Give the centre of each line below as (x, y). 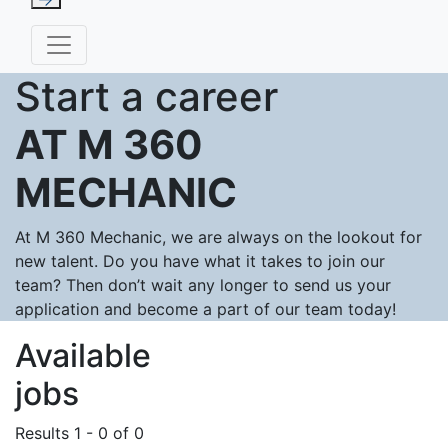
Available (83, 355)
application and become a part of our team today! (205, 309)
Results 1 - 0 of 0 (79, 433)
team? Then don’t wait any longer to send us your (203, 285)
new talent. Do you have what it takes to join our (200, 261)
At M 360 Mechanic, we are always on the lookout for (218, 237)
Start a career (146, 96)
